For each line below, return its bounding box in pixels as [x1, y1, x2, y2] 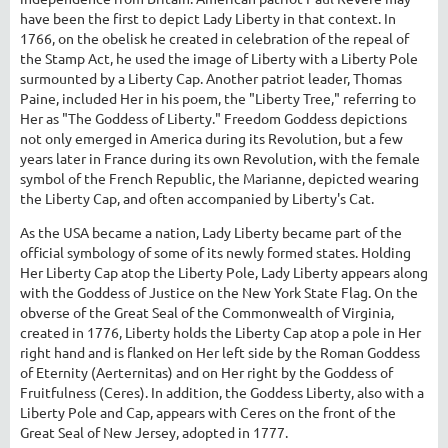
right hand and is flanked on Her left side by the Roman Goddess [20, 342, 420, 361]
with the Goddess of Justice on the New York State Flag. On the [20, 282, 418, 301]
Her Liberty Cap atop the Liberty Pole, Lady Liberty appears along [20, 262, 428, 281]
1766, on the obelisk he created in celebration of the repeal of [20, 28, 409, 47]
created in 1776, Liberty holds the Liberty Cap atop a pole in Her [20, 322, 421, 341]
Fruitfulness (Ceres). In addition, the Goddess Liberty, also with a [20, 382, 424, 401]
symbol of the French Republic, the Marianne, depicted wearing [20, 168, 419, 187]
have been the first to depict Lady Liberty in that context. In [20, 8, 396, 27]
